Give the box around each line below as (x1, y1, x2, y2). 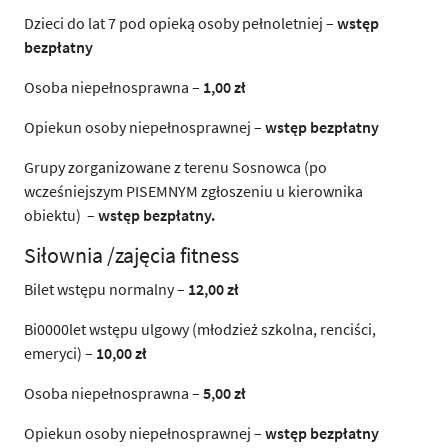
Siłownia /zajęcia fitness (24, 241, 239, 269)
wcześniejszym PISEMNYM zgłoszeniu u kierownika (24, 180, 363, 201)
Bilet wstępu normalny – (24, 278, 188, 299)
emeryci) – (24, 342, 96, 363)
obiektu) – (24, 204, 95, 225)
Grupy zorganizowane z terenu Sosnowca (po (24, 156, 327, 177)
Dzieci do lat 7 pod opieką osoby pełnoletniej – (24, 12, 337, 33)
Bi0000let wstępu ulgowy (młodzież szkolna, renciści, (24, 318, 376, 339)
